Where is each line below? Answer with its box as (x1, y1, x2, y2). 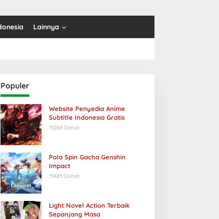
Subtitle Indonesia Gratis (48, 113, 125, 121)
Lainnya (33, 22, 59, 31)
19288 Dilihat (48, 124, 80, 131)
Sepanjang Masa (48, 210, 100, 218)
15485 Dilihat (48, 173, 80, 179)
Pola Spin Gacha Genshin (48, 153, 126, 161)
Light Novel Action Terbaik (48, 201, 130, 209)
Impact (48, 162, 70, 170)
